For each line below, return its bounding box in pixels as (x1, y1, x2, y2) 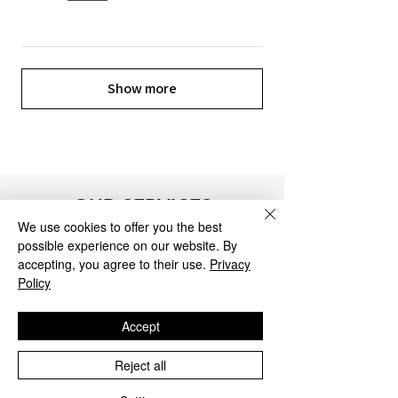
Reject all (115, 356, 166, 374)
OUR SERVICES (72, 195, 212, 219)
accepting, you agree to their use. (18, 255, 206, 273)
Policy (18, 274, 51, 291)
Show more (107, 79, 177, 99)
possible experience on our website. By (18, 236, 237, 254)
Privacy (210, 255, 251, 273)
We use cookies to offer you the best (18, 218, 222, 235)
